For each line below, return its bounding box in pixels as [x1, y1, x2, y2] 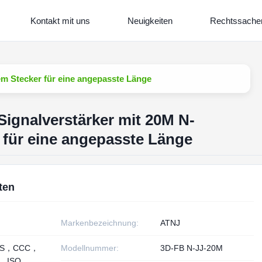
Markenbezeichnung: [61, 218, 139, 227]
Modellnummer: [61, 243, 119, 253]
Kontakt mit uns [30, 15, 90, 26]
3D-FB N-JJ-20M [160, 243, 223, 253]
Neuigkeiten [127, 15, 173, 26]
